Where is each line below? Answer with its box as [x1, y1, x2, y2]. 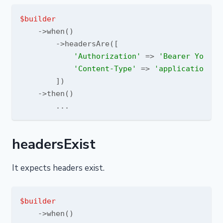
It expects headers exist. [12, 162, 105, 174]
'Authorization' [74, 52, 141, 60]
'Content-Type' [74, 64, 136, 73]
